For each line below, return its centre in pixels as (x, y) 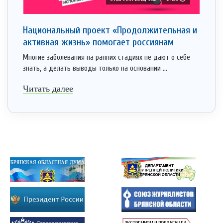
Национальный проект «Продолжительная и (110, 30)
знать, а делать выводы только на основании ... (95, 69)
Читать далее (48, 89)
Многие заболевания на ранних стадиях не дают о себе (107, 58)
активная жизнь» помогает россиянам (98, 42)
